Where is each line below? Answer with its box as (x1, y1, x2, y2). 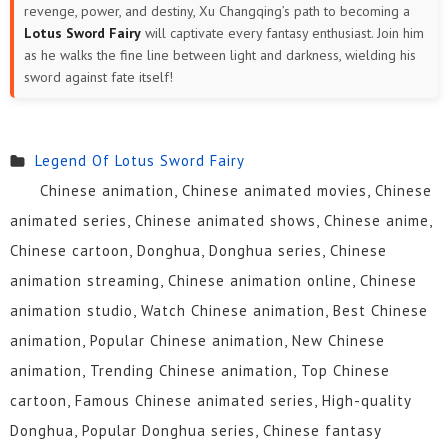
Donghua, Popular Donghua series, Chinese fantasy (10, 420, 381, 440)
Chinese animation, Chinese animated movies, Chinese (39, 180, 432, 200)
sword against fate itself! (24, 67, 173, 86)
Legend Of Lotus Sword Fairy (34, 150, 245, 170)
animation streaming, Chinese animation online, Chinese (10, 270, 417, 290)
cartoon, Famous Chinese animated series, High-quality (10, 390, 411, 410)
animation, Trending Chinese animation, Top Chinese (10, 360, 390, 380)
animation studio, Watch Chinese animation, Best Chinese (10, 300, 428, 320)
